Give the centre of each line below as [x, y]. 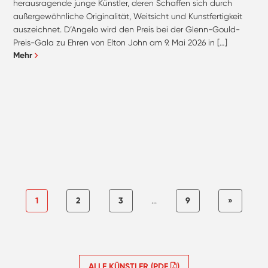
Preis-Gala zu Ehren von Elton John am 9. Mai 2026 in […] [121, 43]
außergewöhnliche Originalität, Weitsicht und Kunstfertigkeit [128, 16]
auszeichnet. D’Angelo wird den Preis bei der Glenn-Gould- [127, 30]
